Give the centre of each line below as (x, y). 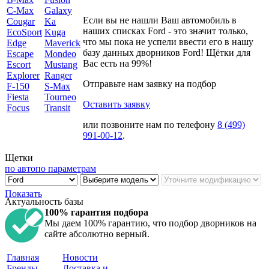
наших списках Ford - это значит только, (165, 31)
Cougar (21, 21)
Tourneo (60, 97)
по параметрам (66, 168)
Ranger (58, 75)
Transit (57, 107)
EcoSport (24, 32)
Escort (19, 64)
